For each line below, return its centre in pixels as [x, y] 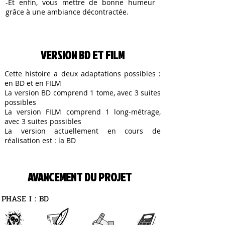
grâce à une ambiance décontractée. [67, 12]
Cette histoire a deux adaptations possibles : [83, 74]
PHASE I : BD [25, 199]
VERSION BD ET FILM [83, 55]
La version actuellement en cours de [83, 131]
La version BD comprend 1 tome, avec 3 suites [83, 93]
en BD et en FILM [33, 83]
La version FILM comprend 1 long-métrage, [83, 112]
